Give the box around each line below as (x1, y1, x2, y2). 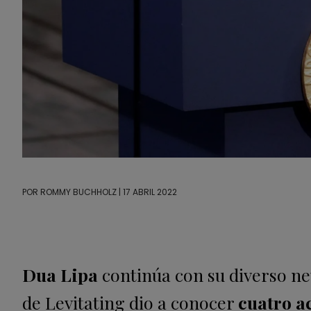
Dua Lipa (22, 263, 98, 287)
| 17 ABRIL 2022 (117, 186, 177, 199)
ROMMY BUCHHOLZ (40, 186, 117, 199)
